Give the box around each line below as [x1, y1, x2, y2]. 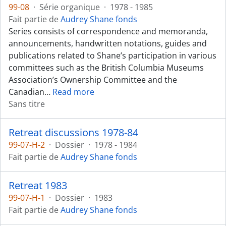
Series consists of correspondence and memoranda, [9, 26, 208, 37]
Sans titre [9, 98, 45, 109]
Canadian [9, 86, 44, 97]
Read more [52, 86, 94, 97]
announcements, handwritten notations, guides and [9, 38, 207, 49]
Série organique [39, 2, 100, 13]
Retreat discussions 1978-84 [9, 126, 138, 139]
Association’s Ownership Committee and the [9, 74, 177, 85]
